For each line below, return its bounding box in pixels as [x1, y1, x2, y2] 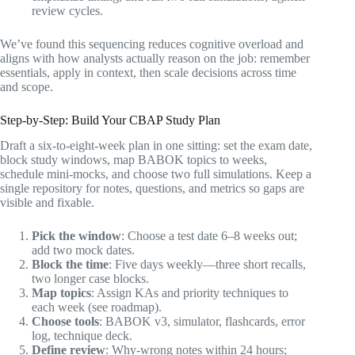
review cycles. [32, 3, 103, 17]
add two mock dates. [32, 243, 135, 258]
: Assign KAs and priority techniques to [91, 286, 288, 300]
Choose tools [32, 315, 99, 329]
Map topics [32, 286, 91, 300]
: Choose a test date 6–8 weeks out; [121, 229, 297, 243]
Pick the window [32, 229, 121, 243]
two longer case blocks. [32, 272, 149, 286]
